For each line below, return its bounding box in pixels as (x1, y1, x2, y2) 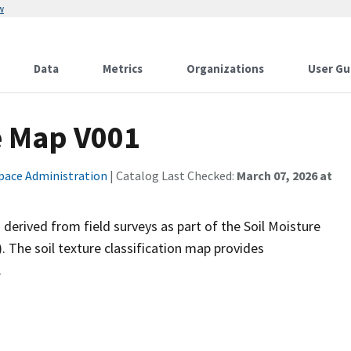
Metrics (103, 61, 143, 76)
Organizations (186, 61, 264, 76)
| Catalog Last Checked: (107, 168, 237, 183)
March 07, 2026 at (237, 168, 332, 183)
